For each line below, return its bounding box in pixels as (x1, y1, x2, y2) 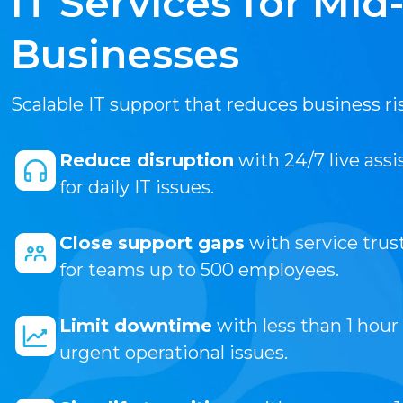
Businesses (11, 29, 239, 78)
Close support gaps (59, 231, 245, 254)
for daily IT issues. (59, 175, 214, 198)
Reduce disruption (59, 148, 234, 171)
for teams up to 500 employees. (59, 258, 339, 281)
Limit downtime (59, 314, 212, 336)
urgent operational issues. (59, 341, 288, 363)
